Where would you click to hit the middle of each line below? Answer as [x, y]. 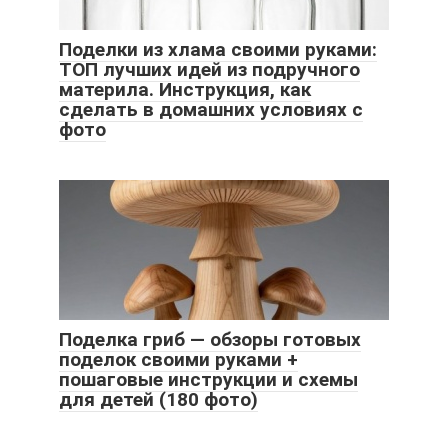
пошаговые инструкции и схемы [208, 380]
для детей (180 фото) [158, 400]
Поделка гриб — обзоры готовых [210, 340]
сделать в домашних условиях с [211, 110]
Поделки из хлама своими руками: [218, 50]
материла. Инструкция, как [185, 90]
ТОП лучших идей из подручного [209, 70]
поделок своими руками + [178, 360]
